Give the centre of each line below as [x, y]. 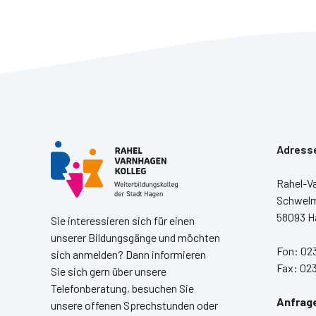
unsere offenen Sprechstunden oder [134, 305]
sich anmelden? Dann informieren [128, 254]
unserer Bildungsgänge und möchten [135, 237]
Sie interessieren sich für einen [123, 220]
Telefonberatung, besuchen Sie [122, 288]
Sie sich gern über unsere [109, 271]
